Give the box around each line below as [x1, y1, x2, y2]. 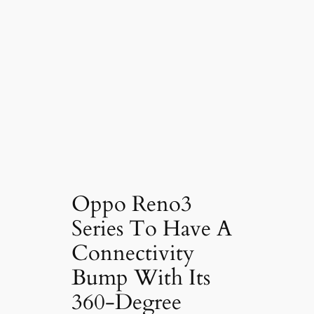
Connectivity [71, 238, 195, 268]
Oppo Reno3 [71, 189, 193, 219]
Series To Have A [71, 214, 233, 244]
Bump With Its [71, 263, 211, 293]
